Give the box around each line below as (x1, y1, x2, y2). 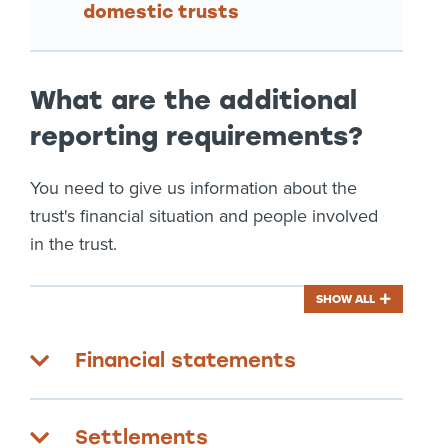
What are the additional (30, 84, 357, 116)
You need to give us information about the (30, 177, 357, 199)
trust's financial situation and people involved (30, 205, 378, 227)
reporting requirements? (30, 120, 363, 152)
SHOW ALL (316, 292, 375, 306)
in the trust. (30, 233, 117, 255)
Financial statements (75, 348, 296, 372)
